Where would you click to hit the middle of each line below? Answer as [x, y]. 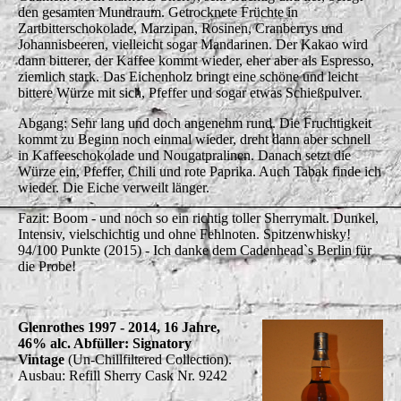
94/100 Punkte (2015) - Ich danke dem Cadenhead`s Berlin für [195, 250]
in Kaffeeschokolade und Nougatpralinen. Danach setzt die [184, 155]
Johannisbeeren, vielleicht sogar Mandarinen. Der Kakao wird [193, 44]
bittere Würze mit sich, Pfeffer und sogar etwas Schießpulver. [190, 92]
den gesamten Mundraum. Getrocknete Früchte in [158, 12]
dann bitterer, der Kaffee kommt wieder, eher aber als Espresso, [196, 60]
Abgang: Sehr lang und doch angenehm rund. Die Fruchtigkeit [195, 123]
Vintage [43, 359]
